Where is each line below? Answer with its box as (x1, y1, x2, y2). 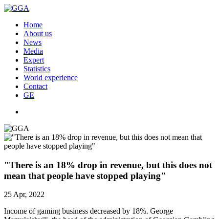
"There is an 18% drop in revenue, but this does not (4, 159, 212, 170)
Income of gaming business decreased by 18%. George (4, 207, 173, 216)
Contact (23, 82, 47, 90)
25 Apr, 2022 (4, 190, 44, 199)
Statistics (23, 65, 50, 73)
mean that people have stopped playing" (4, 170, 166, 181)
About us (23, 29, 52, 38)
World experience (23, 73, 78, 82)
